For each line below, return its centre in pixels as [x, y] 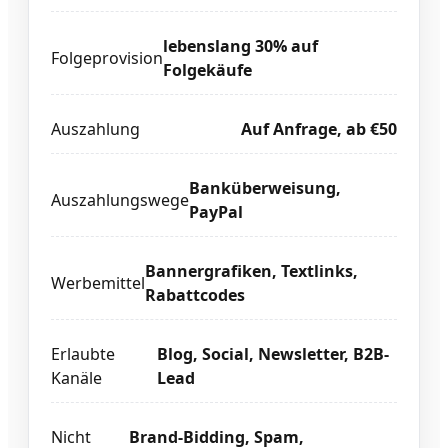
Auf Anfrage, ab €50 [319, 128]
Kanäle [76, 377]
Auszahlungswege [120, 199]
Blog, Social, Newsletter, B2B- [272, 353]
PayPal [216, 211]
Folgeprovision [107, 57]
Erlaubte [83, 353]
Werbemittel [98, 282]
